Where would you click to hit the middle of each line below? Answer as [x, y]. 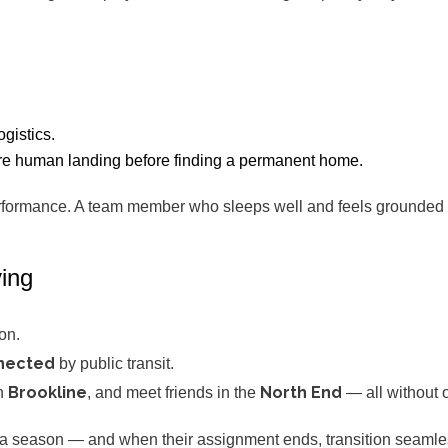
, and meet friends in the [173, 392]
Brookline [47, 392]
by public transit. [114, 363]
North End [301, 392]
